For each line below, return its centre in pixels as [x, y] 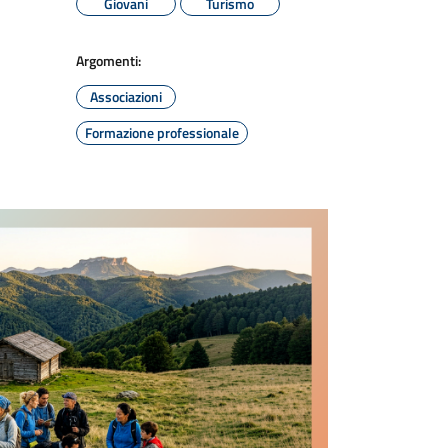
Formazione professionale [162, 132]
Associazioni [126, 96]
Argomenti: [108, 60]
